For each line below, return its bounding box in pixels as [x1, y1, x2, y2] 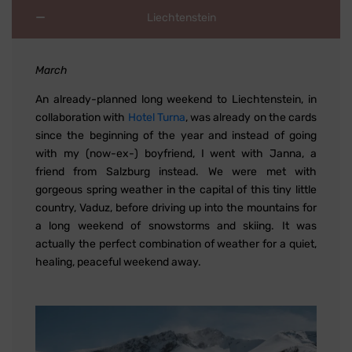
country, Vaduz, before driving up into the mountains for [35, 201, 317, 215]
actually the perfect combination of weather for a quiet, [35, 237, 317, 251]
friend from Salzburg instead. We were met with [35, 165, 317, 179]
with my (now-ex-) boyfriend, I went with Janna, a [35, 147, 317, 161]
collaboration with [35, 111, 128, 125]
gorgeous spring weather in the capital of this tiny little [35, 183, 317, 197]
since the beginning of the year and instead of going [35, 129, 317, 143]
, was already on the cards [185, 111, 317, 125]
